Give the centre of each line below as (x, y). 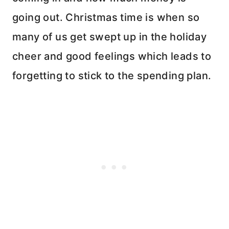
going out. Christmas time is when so (106, 18)
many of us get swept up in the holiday (110, 37)
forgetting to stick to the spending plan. (112, 76)
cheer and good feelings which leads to (112, 56)
